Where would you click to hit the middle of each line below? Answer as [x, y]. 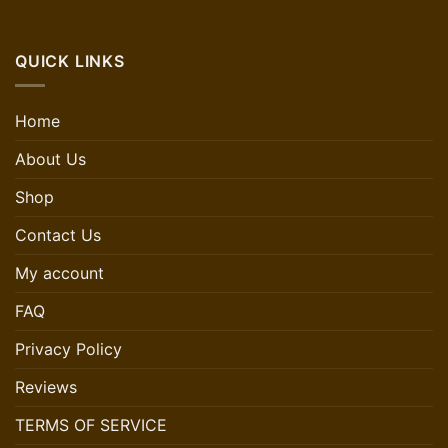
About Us [50, 159]
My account [59, 273]
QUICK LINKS [70, 60]
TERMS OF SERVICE [91, 425]
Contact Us [58, 235]
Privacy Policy [68, 349]
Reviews [46, 387]
